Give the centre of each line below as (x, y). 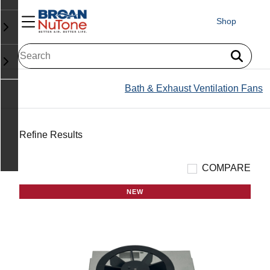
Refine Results (51, 134)
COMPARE (226, 168)
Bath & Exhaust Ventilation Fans (194, 88)
